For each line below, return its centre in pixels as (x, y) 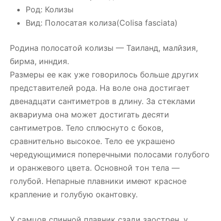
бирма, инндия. (39, 61)
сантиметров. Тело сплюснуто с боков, (87, 128)
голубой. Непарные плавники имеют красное (98, 181)
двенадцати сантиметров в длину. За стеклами (103, 101)
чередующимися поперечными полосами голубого (110, 154)
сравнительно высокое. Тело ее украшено (92, 141)
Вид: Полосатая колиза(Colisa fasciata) (102, 23)
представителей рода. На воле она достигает (100, 88)
